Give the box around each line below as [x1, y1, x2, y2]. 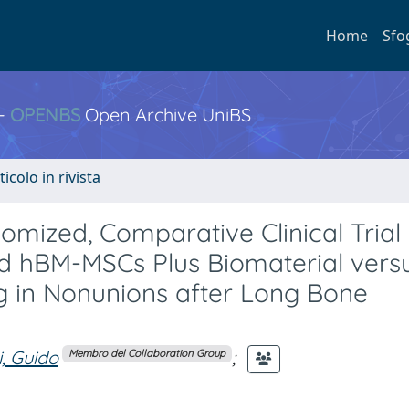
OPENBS [10, 103, 80, 126]
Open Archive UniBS [80, 103, 251, 126]
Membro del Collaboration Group [68, 347, 225, 361]
